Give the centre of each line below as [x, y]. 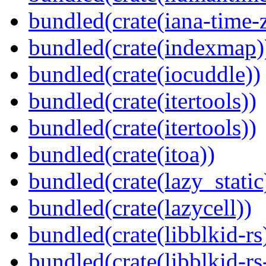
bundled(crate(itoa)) [122, 154]
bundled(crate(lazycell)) [140, 208]
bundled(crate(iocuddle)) [145, 74]
